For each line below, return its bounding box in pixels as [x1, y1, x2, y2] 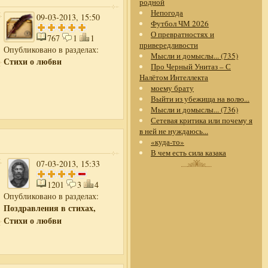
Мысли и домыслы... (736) [151, 104, 238, 115]
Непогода [151, 7, 183, 18]
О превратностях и [151, 29, 214, 39]
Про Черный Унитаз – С [151, 61, 231, 72]
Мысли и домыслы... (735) [151, 50, 238, 61]
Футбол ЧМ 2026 [151, 18, 209, 29]
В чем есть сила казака [151, 147, 226, 158]
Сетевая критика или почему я [151, 115, 252, 126]
